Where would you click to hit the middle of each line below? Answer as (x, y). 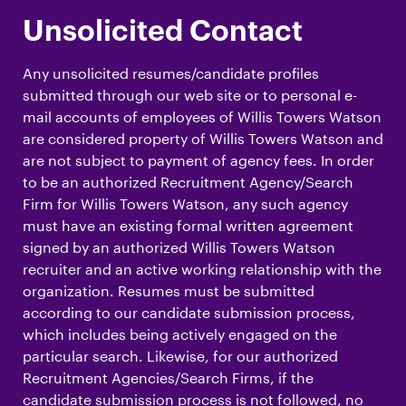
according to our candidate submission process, (189, 312)
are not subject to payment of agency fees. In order (198, 159)
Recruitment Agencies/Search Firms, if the (168, 377)
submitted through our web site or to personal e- (190, 94)
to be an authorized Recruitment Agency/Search (188, 181)
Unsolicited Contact (163, 31)
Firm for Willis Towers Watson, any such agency (185, 203)
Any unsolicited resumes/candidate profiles (171, 72)
